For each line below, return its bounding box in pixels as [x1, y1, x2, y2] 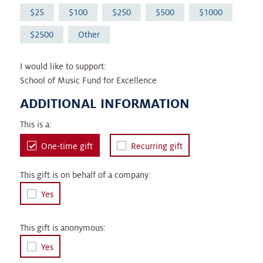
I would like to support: [19, 62, 106, 72]
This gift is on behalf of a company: [19, 170, 151, 180]
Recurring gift [130, 141, 183, 151]
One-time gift [41, 141, 93, 151]
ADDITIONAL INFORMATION [19, 96, 190, 111]
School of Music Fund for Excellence [19, 76, 157, 86]
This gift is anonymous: [19, 223, 106, 233]
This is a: [19, 120, 52, 130]
